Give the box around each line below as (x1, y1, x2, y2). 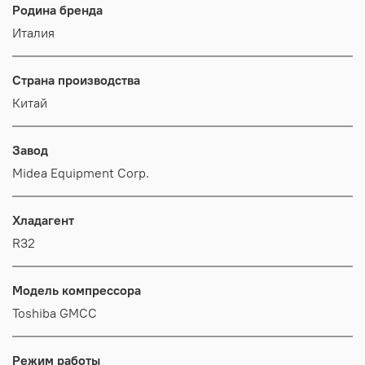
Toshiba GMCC (12, 304, 97, 321)
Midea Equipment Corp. (12, 164, 149, 181)
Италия (12, 24, 55, 41)
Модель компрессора (12, 281, 141, 298)
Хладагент (12, 211, 74, 228)
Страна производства (12, 71, 140, 88)
